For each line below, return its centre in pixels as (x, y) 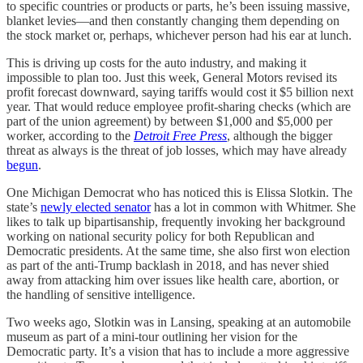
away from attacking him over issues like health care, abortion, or (173, 280)
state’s (23, 207)
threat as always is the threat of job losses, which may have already (177, 150)
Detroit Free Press (180, 135)
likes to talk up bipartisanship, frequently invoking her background (176, 221)
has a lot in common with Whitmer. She (253, 207)
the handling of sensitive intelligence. (101, 294)
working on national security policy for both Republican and (160, 236)
